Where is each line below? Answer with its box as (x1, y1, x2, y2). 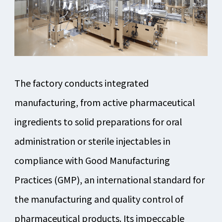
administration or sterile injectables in (14, 134, 170, 148)
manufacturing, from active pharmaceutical (14, 96, 195, 109)
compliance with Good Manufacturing (14, 154, 170, 167)
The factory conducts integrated (14, 76, 149, 90)
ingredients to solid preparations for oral (14, 115, 182, 128)
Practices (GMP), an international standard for (14, 173, 205, 186)
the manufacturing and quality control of (14, 192, 183, 206)
